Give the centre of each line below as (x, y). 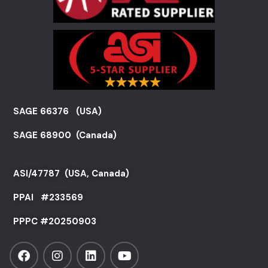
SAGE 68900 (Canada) (65, 135)
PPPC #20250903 (55, 222)
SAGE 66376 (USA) (57, 112)
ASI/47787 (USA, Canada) (71, 174)
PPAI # (31, 198)
